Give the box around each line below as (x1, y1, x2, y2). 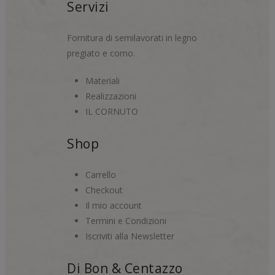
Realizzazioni (85, 90, 136, 103)
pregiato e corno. (67, 47, 135, 60)
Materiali (85, 75, 120, 87)
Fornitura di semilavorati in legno (67, 32, 197, 44)
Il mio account (85, 199, 142, 212)
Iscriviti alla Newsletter (85, 230, 174, 242)
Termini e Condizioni (85, 215, 166, 227)
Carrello (85, 169, 116, 181)
